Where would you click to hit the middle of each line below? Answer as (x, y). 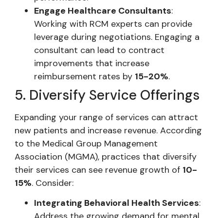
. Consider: (53, 183)
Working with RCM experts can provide (113, 24)
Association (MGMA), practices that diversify (106, 156)
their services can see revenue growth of (99, 170)
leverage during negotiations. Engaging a (117, 37)
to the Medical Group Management (86, 143)
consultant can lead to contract (99, 50)
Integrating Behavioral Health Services (117, 203)
